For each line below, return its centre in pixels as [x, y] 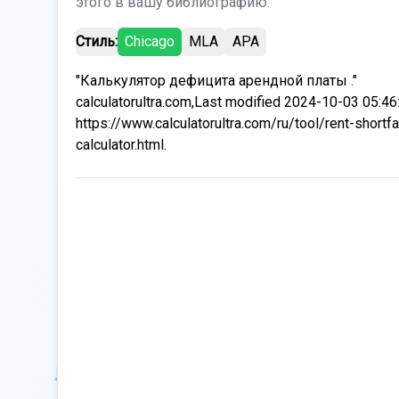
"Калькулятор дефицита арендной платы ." [216, 81]
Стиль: [97, 41]
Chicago [150, 41]
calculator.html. [121, 145]
